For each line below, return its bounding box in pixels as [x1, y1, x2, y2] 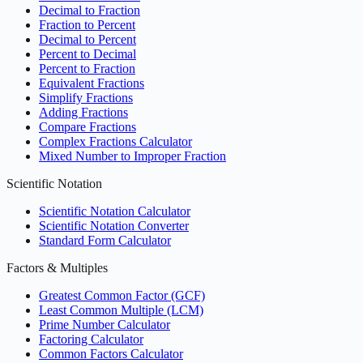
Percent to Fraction [39, 61, 135, 75]
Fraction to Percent [39, 17, 135, 32]
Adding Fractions [39, 105, 128, 119]
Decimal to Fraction [39, 2, 140, 17]
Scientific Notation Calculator [39, 203, 190, 218]
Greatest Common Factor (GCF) [39, 288, 205, 302]
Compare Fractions [39, 119, 136, 134]
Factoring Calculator [39, 331, 143, 346]
